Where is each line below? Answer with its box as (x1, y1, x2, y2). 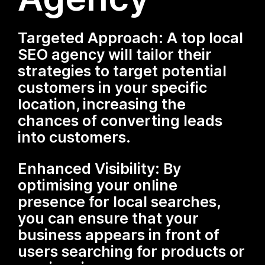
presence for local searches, (18, 192, 221, 211)
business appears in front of (18, 225, 220, 244)
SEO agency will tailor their (18, 45, 212, 63)
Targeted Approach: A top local (18, 28, 244, 47)
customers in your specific (18, 78, 208, 96)
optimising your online (18, 176, 178, 194)
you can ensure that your (18, 209, 199, 227)
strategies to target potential (18, 62, 227, 80)
